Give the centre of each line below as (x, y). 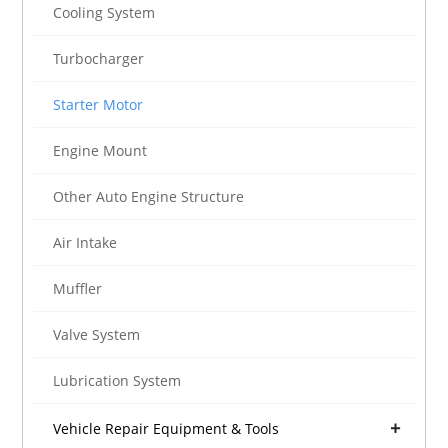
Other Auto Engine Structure (149, 197)
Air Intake (85, 243)
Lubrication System (117, 381)
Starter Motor (98, 105)
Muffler (78, 289)
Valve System (97, 335)
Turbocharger (99, 59)
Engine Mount (100, 151)
